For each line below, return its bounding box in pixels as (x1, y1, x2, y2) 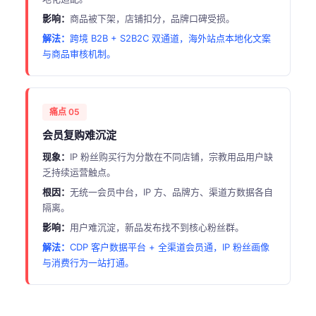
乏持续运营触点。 (42, 166, 116, 178)
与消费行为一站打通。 (42, 257, 134, 268)
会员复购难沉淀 (42, 128, 116, 142)
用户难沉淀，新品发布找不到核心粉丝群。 (70, 221, 244, 233)
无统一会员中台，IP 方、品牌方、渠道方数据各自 (70, 186, 273, 197)
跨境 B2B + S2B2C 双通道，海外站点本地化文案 (70, 32, 271, 44)
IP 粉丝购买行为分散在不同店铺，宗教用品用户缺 (70, 151, 273, 162)
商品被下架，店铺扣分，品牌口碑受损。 (70, 13, 235, 24)
